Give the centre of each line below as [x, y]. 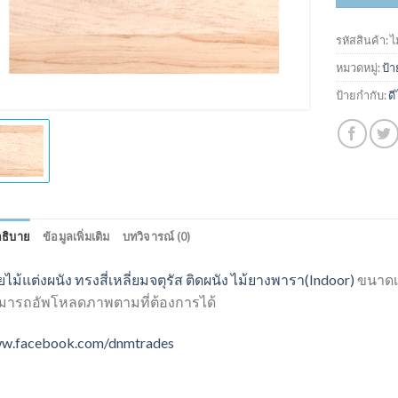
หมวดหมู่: [359, 67]
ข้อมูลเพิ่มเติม [76, 236]
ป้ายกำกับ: [362, 95]
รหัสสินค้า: [363, 40]
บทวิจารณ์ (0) [156, 236]
